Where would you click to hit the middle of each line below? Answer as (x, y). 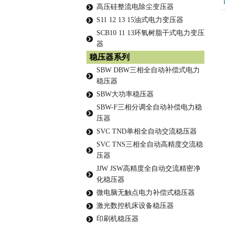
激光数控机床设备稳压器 (135, 206)
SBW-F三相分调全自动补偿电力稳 (149, 107)
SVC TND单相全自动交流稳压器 (147, 131)
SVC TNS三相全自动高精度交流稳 (150, 144)
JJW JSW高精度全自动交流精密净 (148, 168)
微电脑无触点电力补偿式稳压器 (146, 193)
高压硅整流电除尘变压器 (135, 7)
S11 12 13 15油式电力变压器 (140, 20)
